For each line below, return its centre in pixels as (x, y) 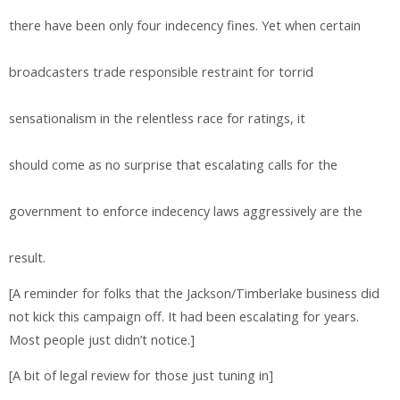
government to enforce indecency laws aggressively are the (186, 211)
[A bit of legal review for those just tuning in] (141, 376)
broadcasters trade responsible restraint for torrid (161, 71)
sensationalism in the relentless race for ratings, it (157, 118)
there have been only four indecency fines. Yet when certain (185, 25)
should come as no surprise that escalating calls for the (173, 164)
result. (27, 257)
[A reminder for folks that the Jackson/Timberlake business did (194, 293)
